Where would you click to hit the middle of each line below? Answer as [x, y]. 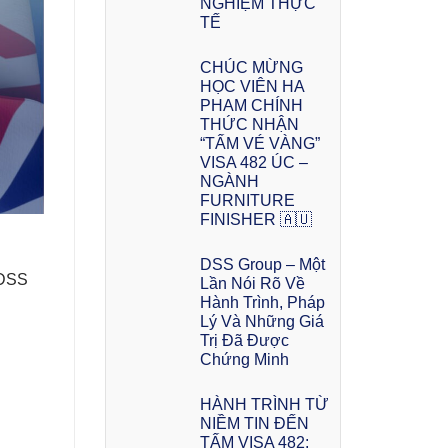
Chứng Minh [244, 359]
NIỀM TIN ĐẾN [254, 423]
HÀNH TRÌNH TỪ [264, 404]
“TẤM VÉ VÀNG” [259, 143]
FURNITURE [247, 200]
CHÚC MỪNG [251, 67]
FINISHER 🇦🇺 [255, 219]
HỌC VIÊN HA [251, 86]
